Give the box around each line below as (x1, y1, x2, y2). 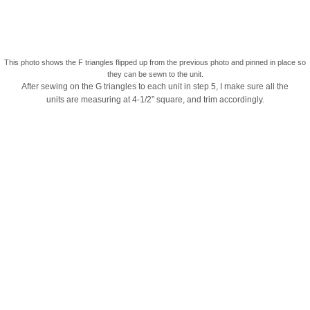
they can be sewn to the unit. (107, 69, 203, 78)
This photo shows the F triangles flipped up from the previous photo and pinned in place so (4, 57, 306, 66)
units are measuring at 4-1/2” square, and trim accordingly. (46, 94, 264, 104)
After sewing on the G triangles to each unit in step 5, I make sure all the (21, 81, 289, 91)
